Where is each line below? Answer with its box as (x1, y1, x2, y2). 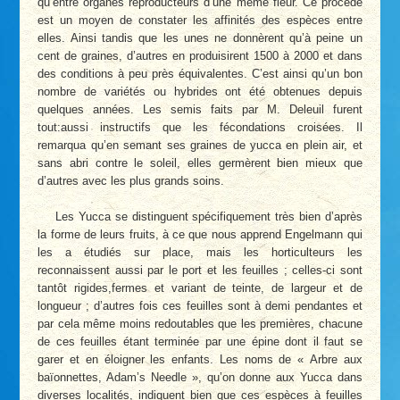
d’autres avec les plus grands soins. (37, 174, 225, 188)
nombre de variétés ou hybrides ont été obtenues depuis (37, 85, 362, 99)
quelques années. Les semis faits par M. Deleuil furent (37, 103, 362, 117)
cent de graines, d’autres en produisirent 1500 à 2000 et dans (37, 49, 362, 63)
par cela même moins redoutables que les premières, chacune (37, 316, 362, 330)
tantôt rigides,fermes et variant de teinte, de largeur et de (37, 280, 362, 295)
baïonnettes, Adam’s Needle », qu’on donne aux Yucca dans (37, 370, 362, 384)
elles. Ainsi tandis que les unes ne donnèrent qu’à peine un (37, 31, 362, 46)
